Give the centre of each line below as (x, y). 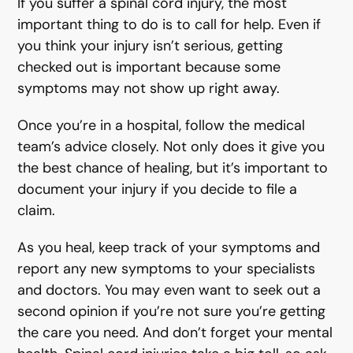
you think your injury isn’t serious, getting (150, 45)
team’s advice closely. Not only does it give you (171, 146)
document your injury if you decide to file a (158, 189)
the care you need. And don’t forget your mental (175, 332)
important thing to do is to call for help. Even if (169, 24)
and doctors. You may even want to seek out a (169, 290)
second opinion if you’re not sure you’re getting (172, 311)
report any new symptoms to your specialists (167, 268)
